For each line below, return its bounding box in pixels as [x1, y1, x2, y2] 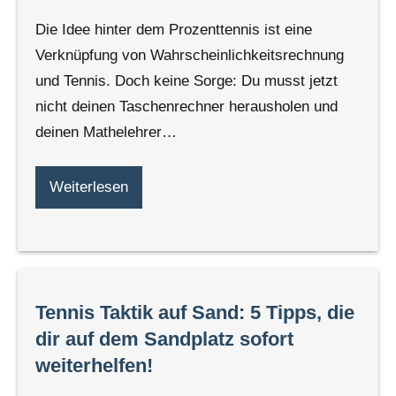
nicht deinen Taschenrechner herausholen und [35, 97, 338, 115]
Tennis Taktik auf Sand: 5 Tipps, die [35, 301, 354, 324]
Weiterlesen [49, 179, 128, 196]
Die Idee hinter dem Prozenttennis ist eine [35, 20, 312, 38]
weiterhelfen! [35, 354, 153, 377]
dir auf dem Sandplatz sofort [35, 327, 293, 350]
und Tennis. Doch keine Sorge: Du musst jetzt [35, 72, 338, 89]
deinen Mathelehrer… [35, 123, 177, 141]
